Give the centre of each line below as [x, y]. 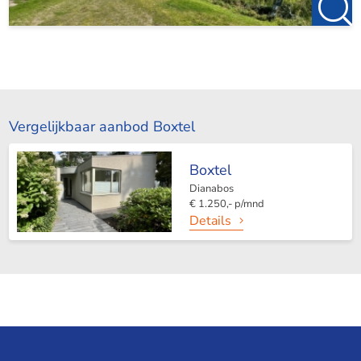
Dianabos [211, 189]
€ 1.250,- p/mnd [226, 204]
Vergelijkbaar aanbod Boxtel [102, 127]
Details [210, 221]
